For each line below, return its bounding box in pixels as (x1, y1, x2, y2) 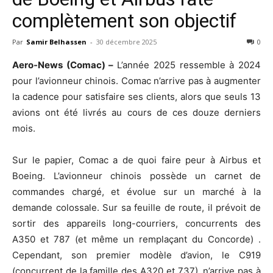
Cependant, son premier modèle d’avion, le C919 (12, 249, 261, 261)
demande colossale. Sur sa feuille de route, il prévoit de (12, 201, 261, 213)
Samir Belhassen (26, 37, 87, 46)
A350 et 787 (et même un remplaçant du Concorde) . (12, 233, 261, 245)
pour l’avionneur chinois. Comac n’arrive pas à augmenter (12, 74, 261, 87)
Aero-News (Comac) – (12, 58, 118, 71)
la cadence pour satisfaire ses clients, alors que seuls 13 (12, 90, 261, 102)
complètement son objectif (12, 9, 236, 32)
